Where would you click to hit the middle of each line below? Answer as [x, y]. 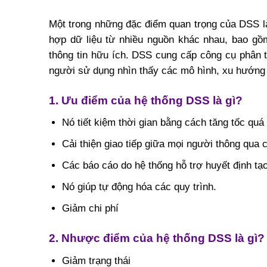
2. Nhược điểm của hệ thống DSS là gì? [157, 238]
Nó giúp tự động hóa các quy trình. [139, 187]
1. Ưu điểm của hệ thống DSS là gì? [146, 100]
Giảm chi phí [90, 209]
